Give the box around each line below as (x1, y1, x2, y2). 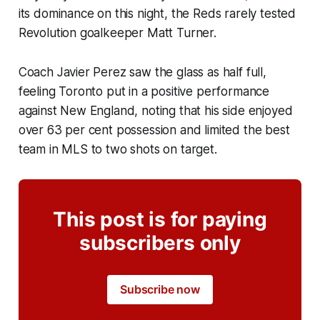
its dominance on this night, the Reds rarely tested (18, 6, 296, 21)
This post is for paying (53, 207, 267, 232)
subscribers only (79, 231, 241, 256)
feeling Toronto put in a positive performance (18, 84, 270, 99)
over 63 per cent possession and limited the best (18, 123, 290, 138)
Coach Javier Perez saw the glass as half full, (18, 65, 266, 80)
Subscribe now (120, 282, 200, 297)
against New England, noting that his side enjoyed (18, 104, 293, 119)
